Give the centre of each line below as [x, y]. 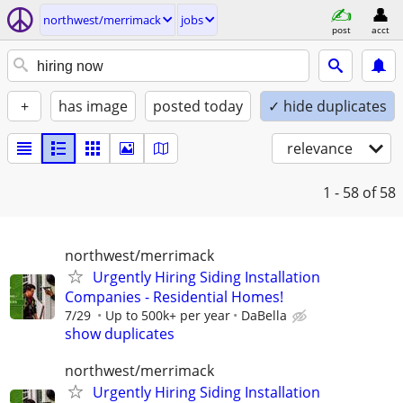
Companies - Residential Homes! [174, 297]
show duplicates [120, 334]
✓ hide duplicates [327, 106]
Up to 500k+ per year [168, 315]
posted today [198, 106]
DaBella [264, 315]
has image [93, 106]
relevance [320, 148]
